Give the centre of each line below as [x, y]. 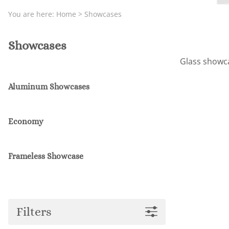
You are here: [32, 14]
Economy [26, 121]
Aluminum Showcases [49, 86]
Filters [34, 211]
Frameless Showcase [46, 156]
